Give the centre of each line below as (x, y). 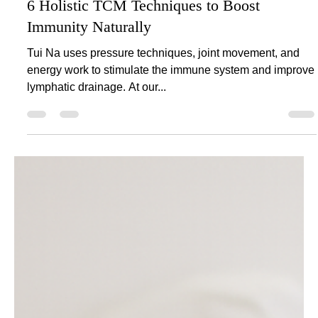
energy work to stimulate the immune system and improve (59, 147)
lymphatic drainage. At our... (97, 164)
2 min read (111, 47)
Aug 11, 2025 (53, 47)
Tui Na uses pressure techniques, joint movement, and (163, 130)
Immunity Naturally (89, 103)
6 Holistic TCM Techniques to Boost (143, 82)
